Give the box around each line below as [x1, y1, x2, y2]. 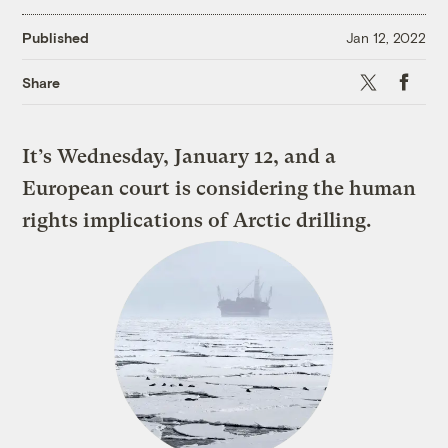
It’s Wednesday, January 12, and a [22, 145, 337, 169]
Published [22, 28, 90, 46]
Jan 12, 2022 [345, 28, 426, 46]
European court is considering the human [22, 177, 417, 201]
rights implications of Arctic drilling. [22, 209, 373, 233]
